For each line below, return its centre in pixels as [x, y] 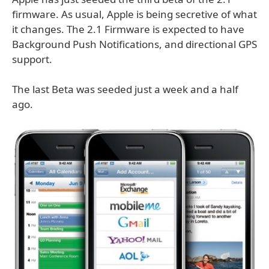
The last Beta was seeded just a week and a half [125, 89]
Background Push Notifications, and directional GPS [134, 44]
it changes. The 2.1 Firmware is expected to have [128, 29]
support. [32, 59]
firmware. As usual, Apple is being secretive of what [134, 14]
